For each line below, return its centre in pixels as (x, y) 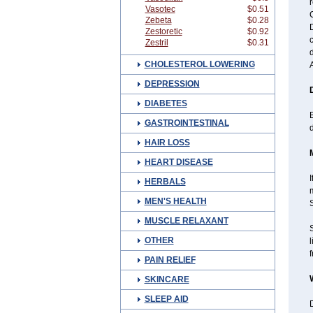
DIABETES (166, 103)
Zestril (156, 43)
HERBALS (165, 182)
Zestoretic (163, 31)
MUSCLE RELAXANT (186, 221)
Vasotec (160, 9)
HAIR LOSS (167, 143)
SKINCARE (167, 279)
